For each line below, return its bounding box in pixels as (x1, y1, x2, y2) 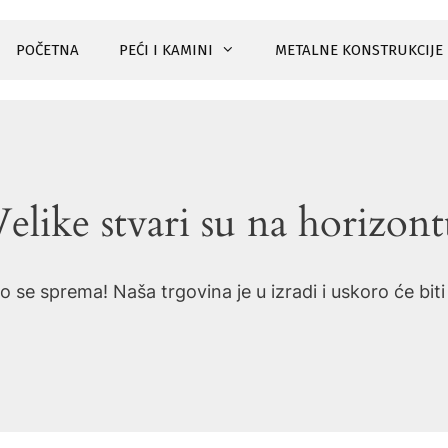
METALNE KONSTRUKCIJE (274, 41, 443, 59)
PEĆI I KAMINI (118, 41, 213, 59)
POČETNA (15, 41, 79, 59)
